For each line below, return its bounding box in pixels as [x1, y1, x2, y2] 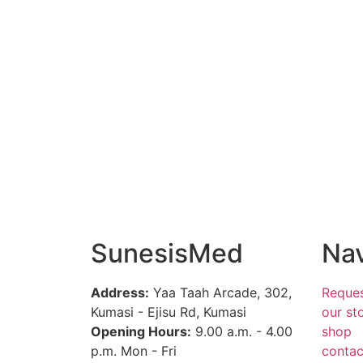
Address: [91, 284, 149, 301]
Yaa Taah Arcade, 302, [149, 284, 292, 301]
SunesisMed [91, 237, 243, 269]
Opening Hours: [91, 322, 191, 340]
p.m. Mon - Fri [91, 342, 177, 359]
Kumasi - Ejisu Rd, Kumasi [91, 303, 246, 320]
